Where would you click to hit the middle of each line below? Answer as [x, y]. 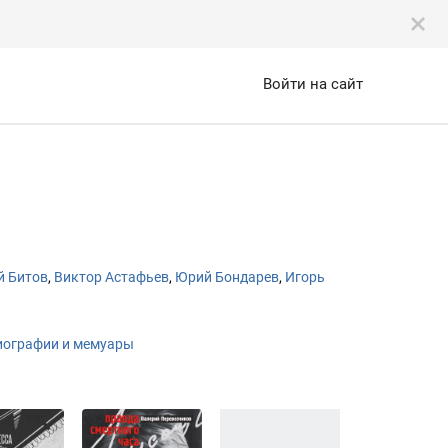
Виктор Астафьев [111, 277]
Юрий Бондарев [227, 277]
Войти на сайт [313, 84]
